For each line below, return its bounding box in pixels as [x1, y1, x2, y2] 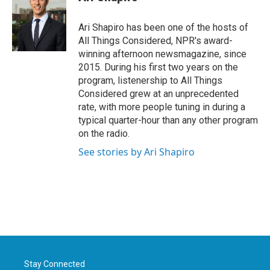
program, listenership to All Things [78, 75, 222, 86]
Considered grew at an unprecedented [78, 88, 239, 99]
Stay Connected [24, 259, 85, 269]
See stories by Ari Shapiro [78, 145, 195, 159]
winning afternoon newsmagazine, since [78, 48, 246, 60]
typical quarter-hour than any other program [78, 115, 258, 126]
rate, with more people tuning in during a [78, 101, 245, 113]
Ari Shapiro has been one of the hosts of [78, 22, 248, 33]
